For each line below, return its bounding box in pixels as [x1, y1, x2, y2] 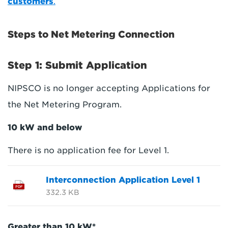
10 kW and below [8, 122, 82, 132]
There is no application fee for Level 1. [8, 145, 169, 155]
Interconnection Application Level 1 [45, 175, 200, 185]
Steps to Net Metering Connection [8, 28, 175, 40]
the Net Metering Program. [8, 99, 122, 109]
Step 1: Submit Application [8, 59, 147, 71]
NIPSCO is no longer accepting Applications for [8, 83, 210, 93]
